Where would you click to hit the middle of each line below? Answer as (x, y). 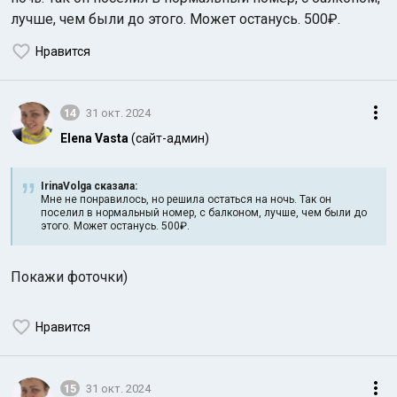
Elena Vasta (94, 138)
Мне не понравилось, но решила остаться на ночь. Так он (186, 199)
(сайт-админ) (170, 138)
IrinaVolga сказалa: (89, 186)
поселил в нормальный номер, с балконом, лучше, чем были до (204, 213)
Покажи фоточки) (69, 277)
